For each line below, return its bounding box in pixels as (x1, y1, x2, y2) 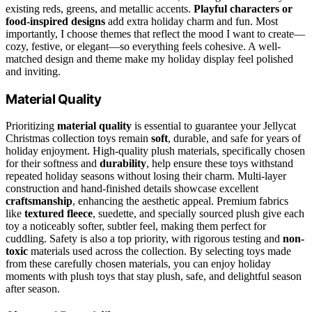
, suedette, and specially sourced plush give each (93, 208, 304, 220)
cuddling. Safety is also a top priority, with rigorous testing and (6, 233, 283, 245)
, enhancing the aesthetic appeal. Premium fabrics (72, 195, 288, 208)
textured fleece (24, 208, 93, 220)
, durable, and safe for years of (168, 132, 301, 145)
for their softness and (6, 157, 100, 170)
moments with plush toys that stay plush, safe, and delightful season (6, 270, 302, 283)
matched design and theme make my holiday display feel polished (6, 53, 293, 65)
